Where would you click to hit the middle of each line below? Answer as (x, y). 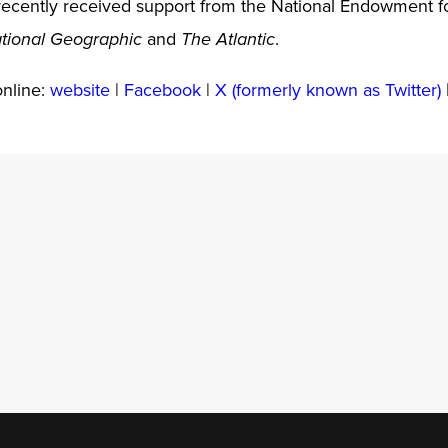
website (79, 89)
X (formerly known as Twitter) (327, 89)
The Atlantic (227, 39)
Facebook (162, 89)
